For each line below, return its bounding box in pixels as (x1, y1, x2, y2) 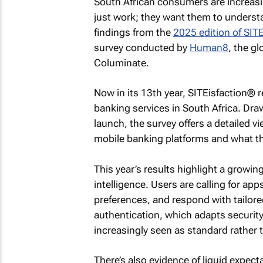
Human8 (189, 41, 228, 53)
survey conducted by (93, 41, 190, 53)
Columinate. (93, 56, 149, 69)
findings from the (93, 26, 173, 38)
